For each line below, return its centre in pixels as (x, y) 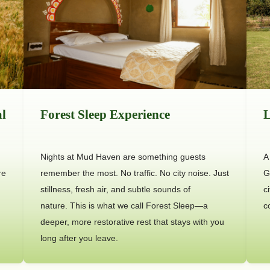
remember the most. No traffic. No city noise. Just (134, 173)
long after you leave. (79, 238)
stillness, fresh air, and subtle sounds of (115, 189)
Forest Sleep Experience (105, 114)
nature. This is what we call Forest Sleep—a (124, 205)
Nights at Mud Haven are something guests (123, 156)
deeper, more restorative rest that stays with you (132, 221)
